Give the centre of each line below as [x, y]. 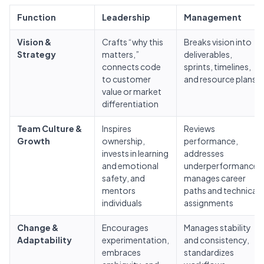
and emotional [130, 165]
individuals [122, 202]
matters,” [121, 54]
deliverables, [208, 54]
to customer [126, 79]
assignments [209, 202]
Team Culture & [49, 128]
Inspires [117, 128]
